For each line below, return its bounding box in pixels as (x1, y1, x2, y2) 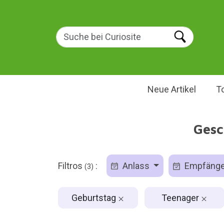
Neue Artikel (147, 84, 196, 94)
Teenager (161, 192, 201, 203)
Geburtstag (71, 192, 118, 203)
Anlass (120, 160, 151, 171)
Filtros (57, 160, 84, 171)
